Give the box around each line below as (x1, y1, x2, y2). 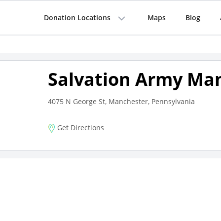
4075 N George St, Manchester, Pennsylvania (47, 97, 195, 106)
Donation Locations (43, 13, 110, 22)
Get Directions (55, 123, 104, 132)
